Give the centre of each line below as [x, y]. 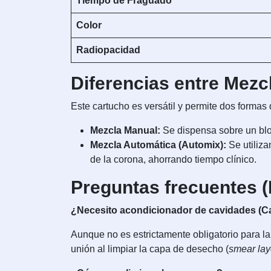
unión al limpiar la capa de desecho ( [150, 249]
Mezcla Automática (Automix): [158, 145]
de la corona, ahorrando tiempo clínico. [173, 160]
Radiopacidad [108, 50]
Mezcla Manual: [125, 131]
